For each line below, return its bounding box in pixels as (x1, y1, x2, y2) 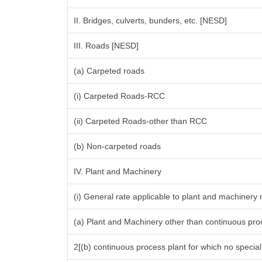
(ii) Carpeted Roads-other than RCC (74, 116, 208, 126)
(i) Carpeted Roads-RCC (74, 91, 166, 101)
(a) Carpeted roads (74, 66, 145, 75)
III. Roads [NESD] (74, 41, 139, 50)
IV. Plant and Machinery (74, 167, 162, 176)
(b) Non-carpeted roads (74, 142, 161, 151)
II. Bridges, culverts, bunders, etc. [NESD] (74, 16, 227, 25)
